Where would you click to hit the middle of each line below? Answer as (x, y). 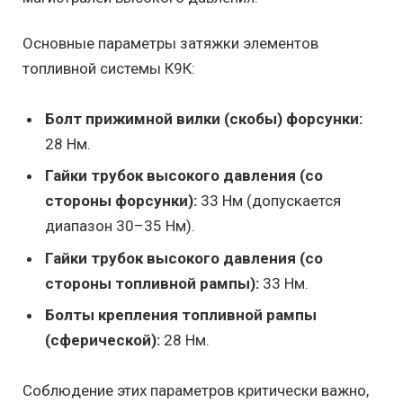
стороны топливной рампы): (152, 283)
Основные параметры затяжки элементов (170, 43)
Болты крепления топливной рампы (181, 315)
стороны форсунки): (121, 201)
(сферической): (103, 340)
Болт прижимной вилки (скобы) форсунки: (204, 118)
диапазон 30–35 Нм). (120, 226)
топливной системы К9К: (109, 68)
